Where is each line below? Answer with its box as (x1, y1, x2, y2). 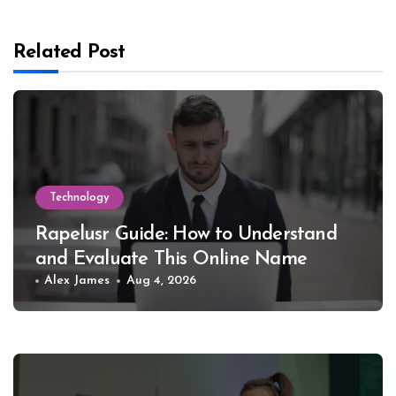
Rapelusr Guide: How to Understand (35, 225, 337, 246)
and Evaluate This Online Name (35, 249, 308, 270)
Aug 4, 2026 (126, 274, 196, 288)
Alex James (44, 274, 110, 288)
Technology (49, 192, 110, 204)
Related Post (13, 42, 126, 64)
